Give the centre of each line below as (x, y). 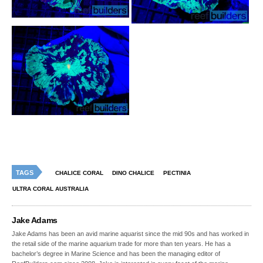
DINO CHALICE (133, 173)
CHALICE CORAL (79, 173)
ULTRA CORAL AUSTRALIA (50, 189)
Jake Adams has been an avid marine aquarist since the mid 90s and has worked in (131, 234)
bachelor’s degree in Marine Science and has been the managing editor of (116, 254)
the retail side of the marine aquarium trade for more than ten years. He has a (122, 244)
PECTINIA (177, 173)
